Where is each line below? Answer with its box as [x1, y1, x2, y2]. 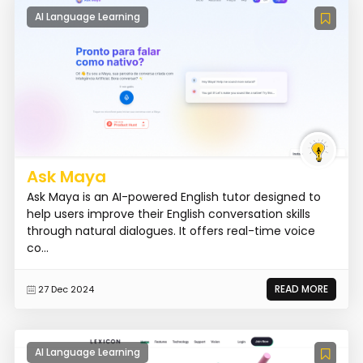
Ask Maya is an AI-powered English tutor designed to [26, 189, 321, 206]
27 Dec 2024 [37, 283, 94, 297]
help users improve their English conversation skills [26, 206, 310, 223]
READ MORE [275, 282, 329, 297]
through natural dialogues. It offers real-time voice [26, 223, 315, 240]
